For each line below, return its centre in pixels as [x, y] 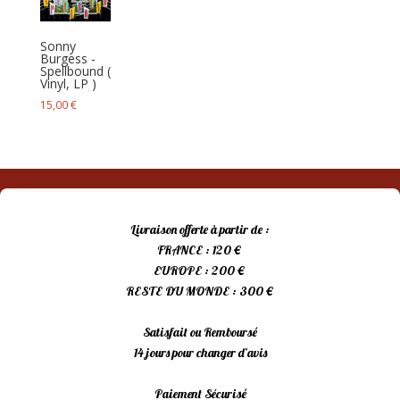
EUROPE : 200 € [200, 271]
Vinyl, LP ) [68, 83]
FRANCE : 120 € [200, 250]
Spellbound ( [75, 71]
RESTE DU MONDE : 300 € [200, 292]
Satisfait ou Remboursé [200, 333]
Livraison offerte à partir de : [200, 230]
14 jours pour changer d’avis [200, 353]
